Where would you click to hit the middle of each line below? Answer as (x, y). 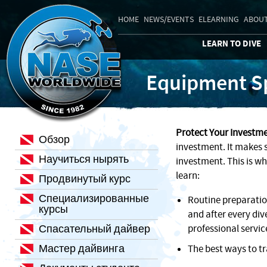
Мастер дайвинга (82, 249)
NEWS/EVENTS (169, 19)
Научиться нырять (84, 159)
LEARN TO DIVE (232, 44)
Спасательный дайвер (94, 229)
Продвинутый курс (85, 179)
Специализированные (94, 199)
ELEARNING (219, 19)
